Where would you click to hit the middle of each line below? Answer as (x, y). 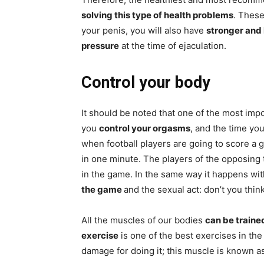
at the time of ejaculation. (173, 46)
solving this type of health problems (157, 15)
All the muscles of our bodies (143, 220)
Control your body (146, 83)
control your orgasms (145, 128)
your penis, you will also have (144, 31)
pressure (100, 46)
